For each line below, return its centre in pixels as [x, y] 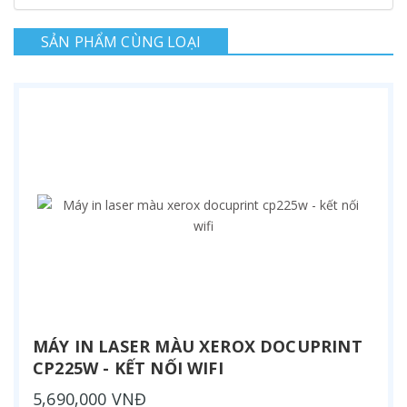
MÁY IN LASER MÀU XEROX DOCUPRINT [198, 346]
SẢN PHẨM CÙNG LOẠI [121, 41]
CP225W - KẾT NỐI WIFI [128, 367]
